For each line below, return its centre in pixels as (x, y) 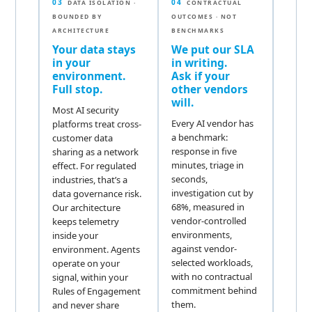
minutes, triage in (208, 165)
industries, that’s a (90, 179)
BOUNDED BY (77, 16)
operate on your (86, 263)
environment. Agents (96, 249)
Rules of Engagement (97, 291)
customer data (83, 138)
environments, (202, 234)
